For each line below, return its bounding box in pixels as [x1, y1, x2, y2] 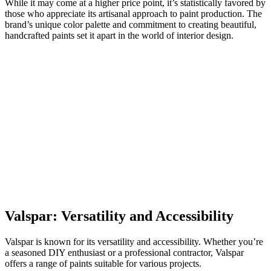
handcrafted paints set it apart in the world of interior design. [5, 30, 233, 41]
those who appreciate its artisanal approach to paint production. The [5, 8, 262, 19]
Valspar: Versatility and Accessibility [5, 207, 233, 224]
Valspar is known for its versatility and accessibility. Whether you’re [5, 236, 263, 247]
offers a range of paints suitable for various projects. [5, 258, 201, 269]
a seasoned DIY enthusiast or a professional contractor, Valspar [5, 247, 244, 258]
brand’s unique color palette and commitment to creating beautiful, [5, 19, 256, 30]
